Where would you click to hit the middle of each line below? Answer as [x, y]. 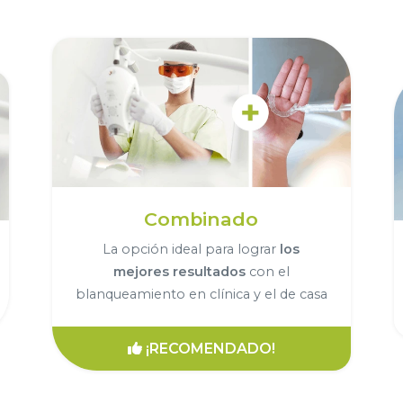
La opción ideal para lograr [192, 249]
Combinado [201, 219]
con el [267, 271]
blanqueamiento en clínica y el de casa [201, 294]
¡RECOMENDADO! [210, 348]
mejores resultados [179, 271]
